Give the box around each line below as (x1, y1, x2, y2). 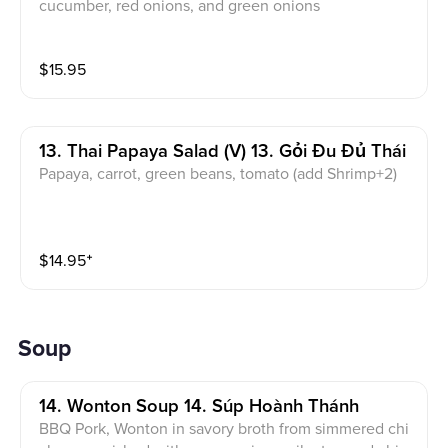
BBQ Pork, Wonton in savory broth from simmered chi (39, 418, 410, 439)
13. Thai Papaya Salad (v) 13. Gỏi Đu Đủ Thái (39, 142, 407, 162)
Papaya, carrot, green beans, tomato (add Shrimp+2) (39, 164, 398, 185)
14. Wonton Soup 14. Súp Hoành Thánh (39, 396, 360, 416)
